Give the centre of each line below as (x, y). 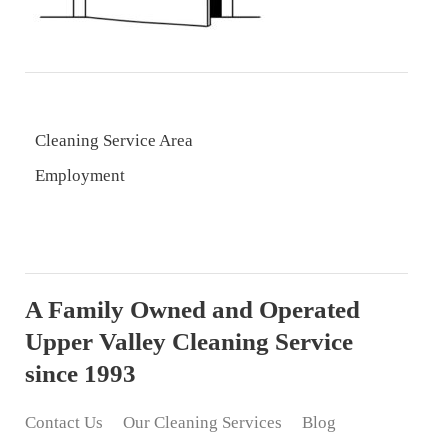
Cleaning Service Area (114, 140)
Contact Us (64, 422)
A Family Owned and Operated (192, 309)
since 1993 (80, 373)
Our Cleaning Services (202, 422)
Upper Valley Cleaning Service (189, 341)
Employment (80, 175)
